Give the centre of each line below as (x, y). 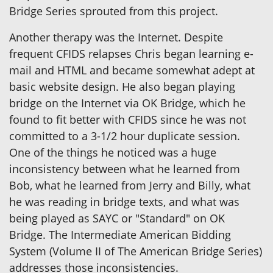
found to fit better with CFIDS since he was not (128, 119)
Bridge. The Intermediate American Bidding (120, 234)
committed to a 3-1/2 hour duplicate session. (125, 136)
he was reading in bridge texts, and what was (124, 201)
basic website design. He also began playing (122, 86)
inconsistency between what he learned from (125, 168)
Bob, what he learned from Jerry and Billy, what (130, 185)
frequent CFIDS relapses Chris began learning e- (131, 53)
